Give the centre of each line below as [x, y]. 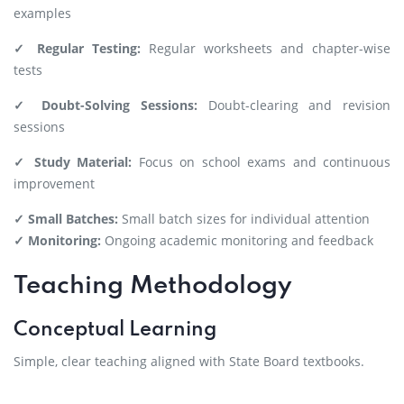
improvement [54, 184]
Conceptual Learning [115, 330]
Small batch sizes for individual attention [244, 219]
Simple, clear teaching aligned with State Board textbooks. [189, 361]
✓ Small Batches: [66, 219]
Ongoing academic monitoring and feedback [237, 240]
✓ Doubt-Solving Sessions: [106, 105]
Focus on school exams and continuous [262, 162]
